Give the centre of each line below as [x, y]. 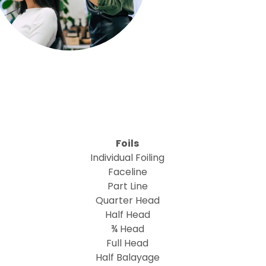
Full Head [128, 243]
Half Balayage [127, 257]
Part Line [127, 186]
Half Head [127, 215]
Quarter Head [127, 200]
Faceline [127, 172]
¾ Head [127, 229]
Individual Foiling [128, 158]
